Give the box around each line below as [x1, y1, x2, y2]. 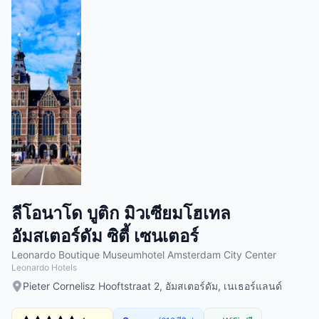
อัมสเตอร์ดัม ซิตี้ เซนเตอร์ [11, 226, 199, 246]
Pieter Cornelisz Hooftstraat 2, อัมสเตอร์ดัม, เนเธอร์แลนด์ [23, 280, 282, 292]
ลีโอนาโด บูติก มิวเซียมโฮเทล [11, 203, 231, 224]
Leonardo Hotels [11, 262, 77, 273]
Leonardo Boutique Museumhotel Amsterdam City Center [11, 249, 276, 261]
